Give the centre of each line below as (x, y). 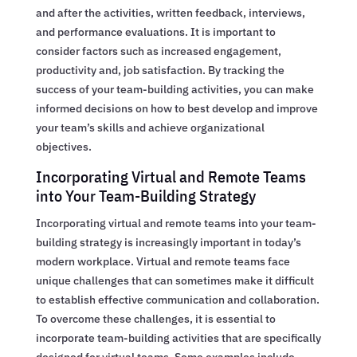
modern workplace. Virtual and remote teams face (163, 261)
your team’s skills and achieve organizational (150, 127)
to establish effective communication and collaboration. (177, 299)
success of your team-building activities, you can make (175, 89)
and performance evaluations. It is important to (155, 31)
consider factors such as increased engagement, (158, 51)
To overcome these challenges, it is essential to (155, 318)
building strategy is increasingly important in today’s (168, 242)
